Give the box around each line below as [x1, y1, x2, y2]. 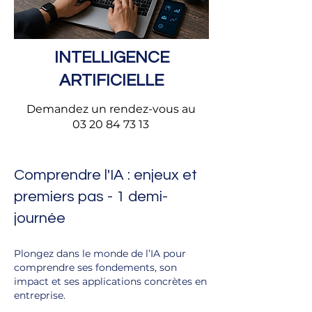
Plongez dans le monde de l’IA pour [14, 247, 186, 260]
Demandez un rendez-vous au [26, 102, 196, 116]
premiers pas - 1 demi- [14, 189, 168, 205]
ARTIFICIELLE [59, 72, 164, 89]
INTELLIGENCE [54, 49, 169, 66]
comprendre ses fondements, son [14, 261, 177, 274]
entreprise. [14, 289, 65, 302]
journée [14, 210, 65, 226]
